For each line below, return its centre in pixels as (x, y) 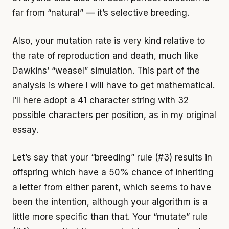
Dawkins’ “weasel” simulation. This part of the (106, 70)
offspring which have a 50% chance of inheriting (113, 172)
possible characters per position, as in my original (114, 115)
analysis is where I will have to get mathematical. (113, 85)
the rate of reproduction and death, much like (105, 55)
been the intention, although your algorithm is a (110, 202)
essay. (25, 130)
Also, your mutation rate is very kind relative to (109, 41)
